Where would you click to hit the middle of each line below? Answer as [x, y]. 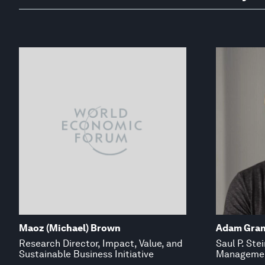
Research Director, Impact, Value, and [101, 243]
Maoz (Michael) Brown [70, 228]
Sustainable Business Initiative [86, 254]
